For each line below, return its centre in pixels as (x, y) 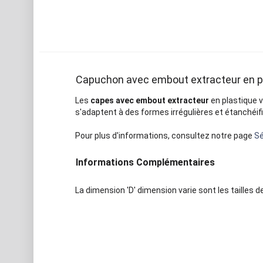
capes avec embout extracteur (149, 100)
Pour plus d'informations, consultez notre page (164, 135)
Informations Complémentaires (145, 162)
